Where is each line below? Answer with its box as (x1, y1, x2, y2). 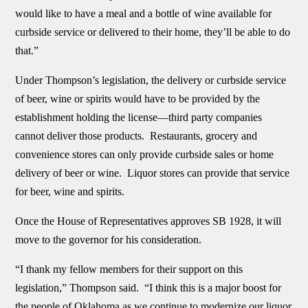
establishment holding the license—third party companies (15, 111, 263, 123)
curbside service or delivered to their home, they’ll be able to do (15, 26, 291, 38)
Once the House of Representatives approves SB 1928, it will (15, 215, 282, 227)
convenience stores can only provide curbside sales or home (15, 148, 274, 160)
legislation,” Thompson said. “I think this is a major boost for (15, 282, 282, 294)
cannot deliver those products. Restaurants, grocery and (15, 130, 258, 142)
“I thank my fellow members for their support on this (15, 263, 243, 275)
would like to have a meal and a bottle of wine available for (15, 8, 272, 19)
